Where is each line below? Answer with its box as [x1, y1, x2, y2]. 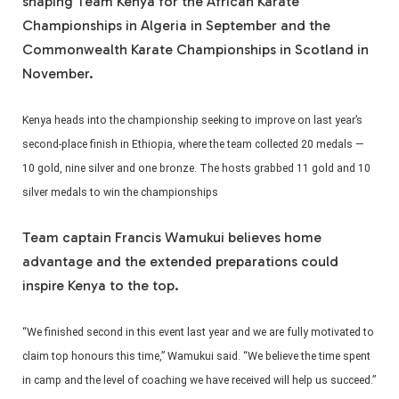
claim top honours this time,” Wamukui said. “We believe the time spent [22, 350, 370, 363]
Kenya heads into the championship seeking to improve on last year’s [22, 114, 362, 127]
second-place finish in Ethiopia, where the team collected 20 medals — [22, 138, 364, 151]
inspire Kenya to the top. [22, 276, 179, 294]
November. [22, 64, 94, 82]
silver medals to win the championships [22, 186, 218, 199]
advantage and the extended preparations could [22, 252, 338, 270]
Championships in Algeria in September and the [22, 16, 330, 34]
